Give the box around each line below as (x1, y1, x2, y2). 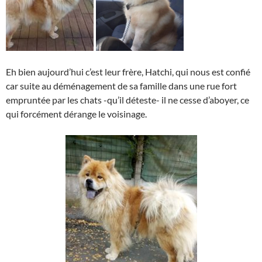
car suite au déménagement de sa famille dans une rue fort (6, 80, 237, 91)
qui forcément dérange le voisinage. (6, 108, 147, 119)
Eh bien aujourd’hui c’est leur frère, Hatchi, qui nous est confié (6, 66, 250, 77)
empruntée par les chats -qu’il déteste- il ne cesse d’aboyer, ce (6, 94, 249, 105)
